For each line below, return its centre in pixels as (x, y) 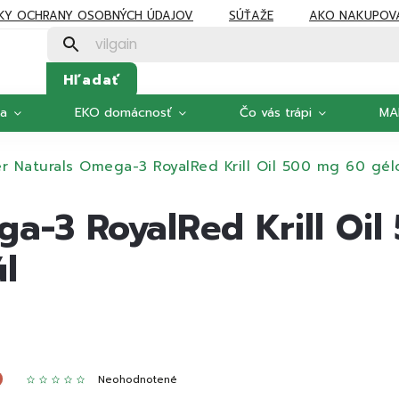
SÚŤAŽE (251, 15)
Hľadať (91, 79)
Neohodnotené (137, 380)
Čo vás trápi (276, 113)
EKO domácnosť (123, 113)
